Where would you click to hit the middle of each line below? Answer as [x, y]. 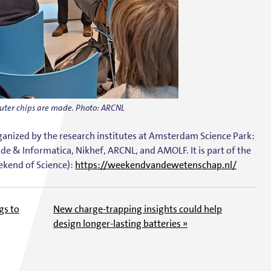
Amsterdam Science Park [200, 135]
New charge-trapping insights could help [138, 209]
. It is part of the [219, 150]
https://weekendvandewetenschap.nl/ [156, 165]
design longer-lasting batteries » [120, 223]
